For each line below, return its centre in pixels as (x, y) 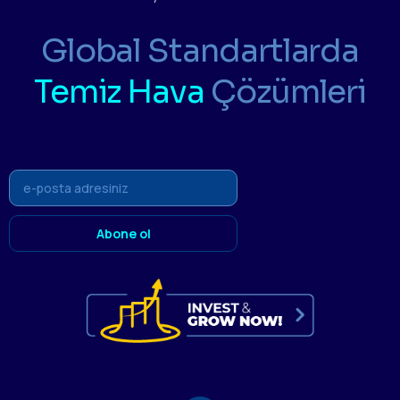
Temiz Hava (119, 91)
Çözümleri (288, 91)
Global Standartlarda (200, 50)
